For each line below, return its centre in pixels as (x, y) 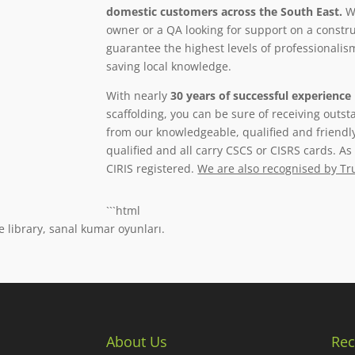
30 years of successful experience (261, 95)
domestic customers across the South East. (225, 11)
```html (124, 210)
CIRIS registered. (152, 168)
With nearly (139, 95)
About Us (137, 341)
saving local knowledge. (169, 66)
